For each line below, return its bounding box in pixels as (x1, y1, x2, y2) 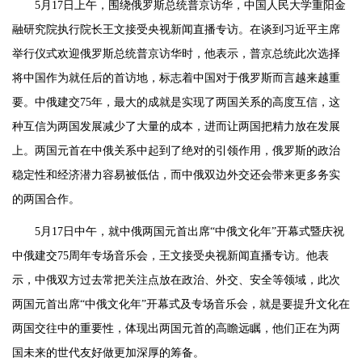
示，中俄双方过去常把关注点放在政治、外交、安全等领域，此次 (12, 273, 340, 286)
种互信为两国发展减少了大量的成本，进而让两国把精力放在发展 (12, 120, 340, 133)
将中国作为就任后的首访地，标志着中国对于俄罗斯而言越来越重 (12, 71, 340, 84)
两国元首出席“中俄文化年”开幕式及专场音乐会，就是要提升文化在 (12, 297, 350, 310)
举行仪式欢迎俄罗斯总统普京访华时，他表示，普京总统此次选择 (12, 47, 340, 60)
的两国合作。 (12, 192, 80, 205)
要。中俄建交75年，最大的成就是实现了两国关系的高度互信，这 (12, 95, 340, 108)
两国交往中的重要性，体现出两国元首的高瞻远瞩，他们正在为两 (12, 322, 340, 335)
